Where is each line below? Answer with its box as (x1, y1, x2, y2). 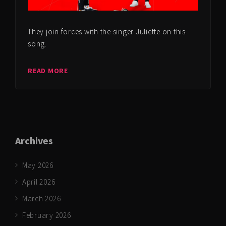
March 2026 (22, 194, 61, 204)
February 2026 (22, 210, 71, 220)
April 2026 (22, 177, 55, 187)
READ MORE (28, 66, 68, 76)
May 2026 (22, 160, 53, 171)
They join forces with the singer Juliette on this (28, 27, 186, 37)
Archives (15, 134, 53, 147)
